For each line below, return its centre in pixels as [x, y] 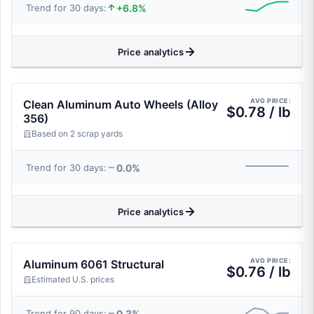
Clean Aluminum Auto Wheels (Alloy [121, 104]
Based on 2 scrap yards [77, 134]
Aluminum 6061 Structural [94, 264]
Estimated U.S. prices [73, 279]
